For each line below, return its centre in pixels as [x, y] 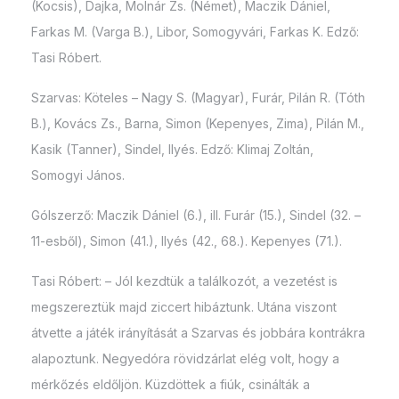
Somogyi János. [78, 175]
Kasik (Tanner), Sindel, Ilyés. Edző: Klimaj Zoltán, [172, 150]
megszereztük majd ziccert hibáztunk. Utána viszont [184, 307]
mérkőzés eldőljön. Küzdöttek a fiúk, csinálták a [171, 385]
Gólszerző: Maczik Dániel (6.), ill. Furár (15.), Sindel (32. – [196, 216]
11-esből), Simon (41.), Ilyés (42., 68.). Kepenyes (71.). [187, 241]
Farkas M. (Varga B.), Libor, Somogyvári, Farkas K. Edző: [195, 32]
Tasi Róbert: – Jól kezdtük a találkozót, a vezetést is [184, 281]
